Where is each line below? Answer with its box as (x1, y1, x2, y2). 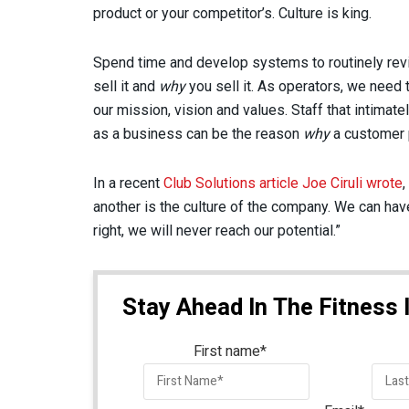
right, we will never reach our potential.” (93, 221, 341, 239)
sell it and (93, 77, 159, 95)
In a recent (93, 173, 163, 192)
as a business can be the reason (93, 124, 303, 142)
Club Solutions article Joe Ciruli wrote (163, 173, 403, 192)
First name (194, 340, 260, 362)
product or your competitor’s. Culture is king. (93, 4, 375, 22)
